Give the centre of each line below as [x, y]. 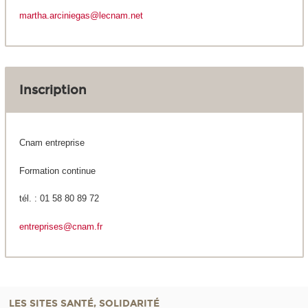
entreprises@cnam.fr [60, 226]
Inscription [53, 90]
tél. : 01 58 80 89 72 [59, 199]
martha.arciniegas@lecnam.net [81, 16]
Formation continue [57, 170]
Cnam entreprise [52, 143]
